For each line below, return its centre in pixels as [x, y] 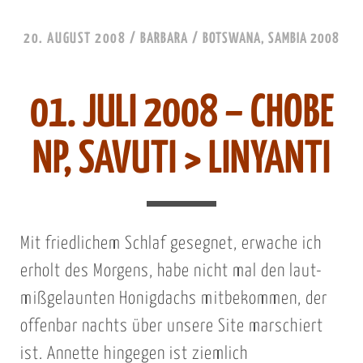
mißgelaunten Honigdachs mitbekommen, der [173, 299]
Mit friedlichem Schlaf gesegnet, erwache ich [171, 244]
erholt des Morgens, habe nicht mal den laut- [171, 272]
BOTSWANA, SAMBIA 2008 [271, 39]
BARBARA [164, 39]
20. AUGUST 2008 [75, 39]
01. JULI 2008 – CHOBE [181, 114]
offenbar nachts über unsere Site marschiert [171, 327]
